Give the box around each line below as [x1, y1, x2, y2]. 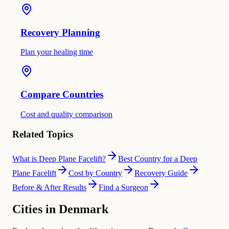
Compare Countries [20, 89, 103, 100]
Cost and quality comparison [20, 109, 112, 119]
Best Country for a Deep [118, 154, 197, 164]
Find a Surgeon [99, 183, 148, 192]
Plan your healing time [20, 48, 93, 57]
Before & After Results [12, 183, 86, 192]
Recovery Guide [134, 169, 188, 178]
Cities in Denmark [12, 202, 108, 216]
